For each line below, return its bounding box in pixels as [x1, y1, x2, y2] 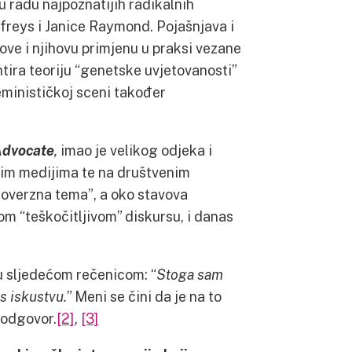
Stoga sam [156, 266, 223, 283]
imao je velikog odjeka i [57, 141, 212, 159]
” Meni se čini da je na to [67, 288, 222, 305]
